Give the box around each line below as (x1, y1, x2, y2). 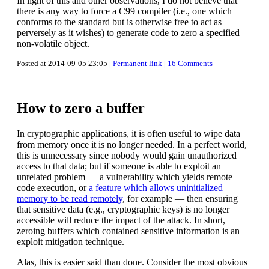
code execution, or (17, 182, 89, 193)
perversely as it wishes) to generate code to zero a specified (17, 28, 240, 38)
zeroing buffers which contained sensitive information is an (17, 225, 240, 236)
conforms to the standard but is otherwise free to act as (17, 17, 222, 28)
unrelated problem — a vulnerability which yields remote (17, 171, 232, 182)
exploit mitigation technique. (17, 236, 124, 247)
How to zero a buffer (17, 100, 145, 116)
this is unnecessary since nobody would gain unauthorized (17, 150, 237, 160)
